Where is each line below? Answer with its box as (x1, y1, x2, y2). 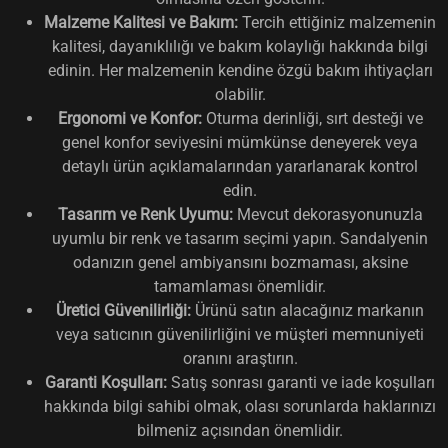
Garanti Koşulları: (45, 372, 167, 392)
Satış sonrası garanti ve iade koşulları (167, 372, 435, 392)
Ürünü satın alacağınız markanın (191, 300, 424, 320)
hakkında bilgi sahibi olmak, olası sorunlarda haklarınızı (44, 396, 436, 416)
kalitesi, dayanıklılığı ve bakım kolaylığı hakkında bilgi (52, 36, 428, 56)
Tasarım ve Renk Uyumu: (57, 204, 233, 224)
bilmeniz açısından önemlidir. (137, 420, 343, 440)
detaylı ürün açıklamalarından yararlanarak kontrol (62, 156, 418, 176)
